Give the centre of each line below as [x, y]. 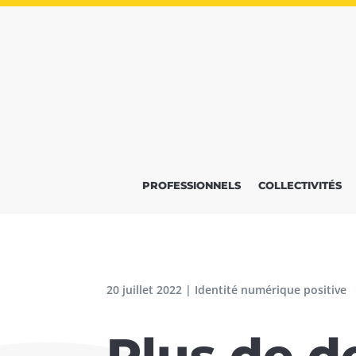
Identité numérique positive [271, 289]
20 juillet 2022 [145, 289]
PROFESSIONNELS [192, 186]
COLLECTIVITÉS [300, 186]
